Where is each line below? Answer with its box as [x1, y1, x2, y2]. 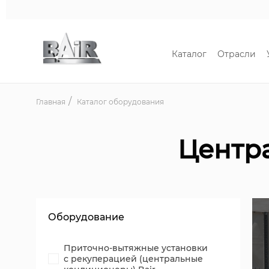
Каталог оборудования [77, 97, 164, 106]
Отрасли [217, 49, 256, 59]
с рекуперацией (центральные [64, 253, 203, 264]
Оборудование [48, 211, 124, 223]
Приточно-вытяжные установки [64, 243, 208, 253]
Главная [36, 97, 65, 106]
